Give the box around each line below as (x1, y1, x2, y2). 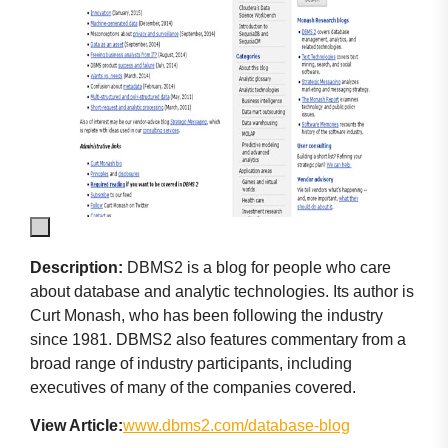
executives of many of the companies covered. (30, 378, 356, 396)
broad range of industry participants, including (30, 354, 352, 372)
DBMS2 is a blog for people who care (123, 258, 391, 276)
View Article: (30, 417, 123, 435)
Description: (30, 258, 123, 276)
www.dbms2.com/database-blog (123, 417, 350, 435)
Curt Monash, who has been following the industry (30, 306, 383, 324)
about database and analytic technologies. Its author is (30, 282, 414, 300)
